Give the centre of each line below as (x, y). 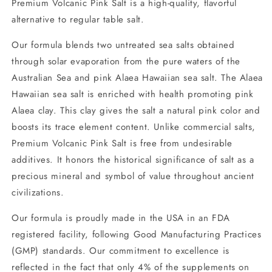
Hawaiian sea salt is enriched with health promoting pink (133, 94)
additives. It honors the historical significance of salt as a (133, 160)
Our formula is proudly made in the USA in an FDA (121, 218)
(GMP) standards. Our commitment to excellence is (121, 251)
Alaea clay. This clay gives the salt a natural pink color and (136, 111)
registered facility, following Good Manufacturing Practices (137, 235)
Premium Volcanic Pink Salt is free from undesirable (122, 144)
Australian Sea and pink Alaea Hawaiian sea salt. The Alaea (137, 78)
